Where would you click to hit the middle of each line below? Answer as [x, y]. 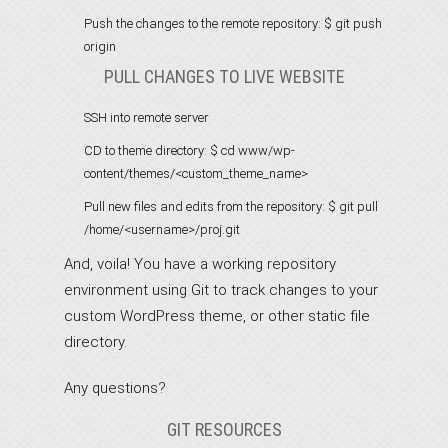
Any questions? [115, 388]
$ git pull [353, 206]
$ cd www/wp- [252, 150]
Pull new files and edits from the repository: [206, 206]
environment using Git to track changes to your [221, 290]
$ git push [353, 23]
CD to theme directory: [147, 150]
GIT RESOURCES [224, 429]
